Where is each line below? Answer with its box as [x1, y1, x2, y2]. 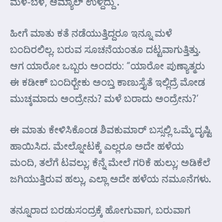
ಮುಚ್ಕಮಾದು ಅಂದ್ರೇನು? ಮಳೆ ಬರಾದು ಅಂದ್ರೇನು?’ [10, 92, 199, 105]
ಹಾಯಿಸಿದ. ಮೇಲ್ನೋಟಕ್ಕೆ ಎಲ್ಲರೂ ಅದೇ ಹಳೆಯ [10, 139, 184, 152]
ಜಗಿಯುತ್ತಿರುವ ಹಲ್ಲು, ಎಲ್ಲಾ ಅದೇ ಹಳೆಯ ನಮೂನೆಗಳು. [10, 172, 211, 185]
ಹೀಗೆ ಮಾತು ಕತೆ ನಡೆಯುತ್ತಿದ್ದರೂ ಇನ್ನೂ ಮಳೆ [10, 26, 172, 39]
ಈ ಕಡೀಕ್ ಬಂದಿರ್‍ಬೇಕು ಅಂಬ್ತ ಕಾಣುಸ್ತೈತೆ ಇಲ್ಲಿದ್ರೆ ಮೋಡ [10, 75, 205, 88]
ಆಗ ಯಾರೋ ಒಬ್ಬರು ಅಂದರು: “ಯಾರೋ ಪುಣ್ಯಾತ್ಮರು [10, 59, 205, 72]
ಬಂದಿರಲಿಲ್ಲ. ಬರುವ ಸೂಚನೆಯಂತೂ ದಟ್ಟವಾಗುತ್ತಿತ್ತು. [10, 43, 201, 55]
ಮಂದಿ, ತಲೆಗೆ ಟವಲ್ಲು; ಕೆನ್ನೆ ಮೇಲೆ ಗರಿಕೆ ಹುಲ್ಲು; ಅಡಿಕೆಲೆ [10, 156, 210, 168]
